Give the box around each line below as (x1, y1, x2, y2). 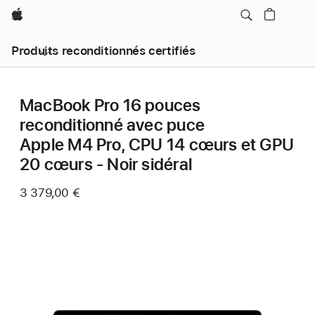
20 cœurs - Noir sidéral (20, 154, 192, 174)
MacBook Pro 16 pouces (20, 95, 201, 115)
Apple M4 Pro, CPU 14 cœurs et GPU (20, 134, 295, 155)
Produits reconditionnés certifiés (11, 44, 195, 58)
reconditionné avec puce (20, 115, 205, 135)
